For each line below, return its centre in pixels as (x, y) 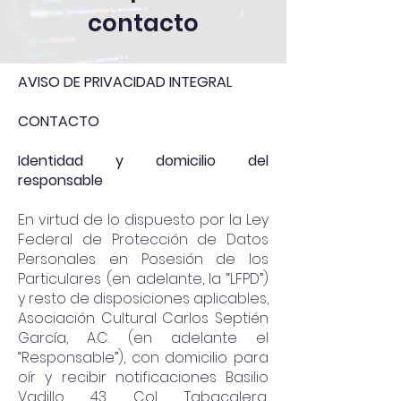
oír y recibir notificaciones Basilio (143, 377)
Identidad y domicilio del (143, 161)
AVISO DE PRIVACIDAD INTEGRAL (125, 82)
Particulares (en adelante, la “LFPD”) (143, 279)
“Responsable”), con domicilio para (143, 358)
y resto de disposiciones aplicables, (143, 299)
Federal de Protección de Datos (143, 239)
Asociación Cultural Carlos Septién (143, 318)
